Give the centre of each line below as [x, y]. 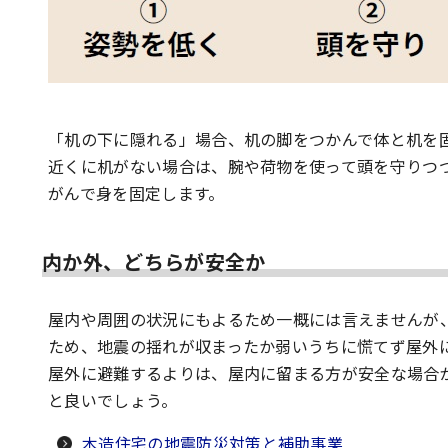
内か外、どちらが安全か [154, 261]
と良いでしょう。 [113, 400]
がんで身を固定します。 [136, 193]
